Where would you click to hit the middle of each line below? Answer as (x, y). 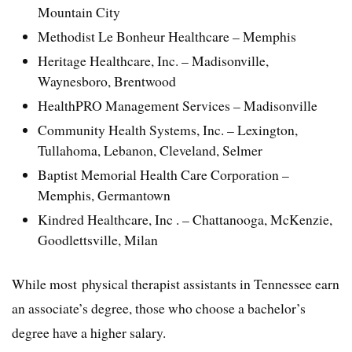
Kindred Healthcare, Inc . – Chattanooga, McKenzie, (185, 220)
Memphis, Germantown (104, 195)
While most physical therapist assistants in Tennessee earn (176, 283)
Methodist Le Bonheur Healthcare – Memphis (167, 37)
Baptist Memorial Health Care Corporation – (164, 175)
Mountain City (79, 12)
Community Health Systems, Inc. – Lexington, (168, 130)
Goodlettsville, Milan (98, 240)
